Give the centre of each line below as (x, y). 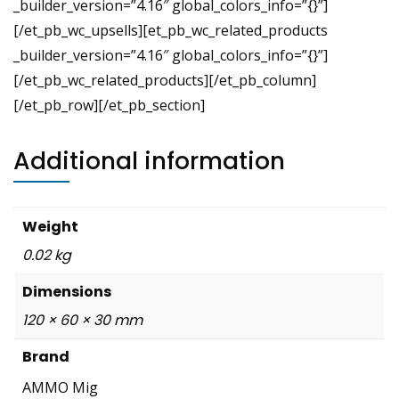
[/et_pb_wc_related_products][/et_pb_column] (165, 80)
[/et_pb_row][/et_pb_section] (109, 105)
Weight (50, 226)
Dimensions (67, 291)
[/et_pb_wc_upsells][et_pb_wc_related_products (171, 30)
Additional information (149, 160)
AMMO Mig (60, 387)
